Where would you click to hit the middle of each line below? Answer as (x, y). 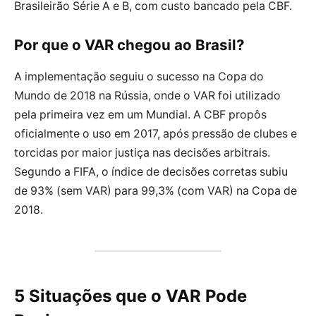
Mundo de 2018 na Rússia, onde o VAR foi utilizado (147, 95)
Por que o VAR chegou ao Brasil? (129, 45)
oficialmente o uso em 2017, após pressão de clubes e (156, 133)
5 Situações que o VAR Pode (130, 296)
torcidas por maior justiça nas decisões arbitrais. (142, 152)
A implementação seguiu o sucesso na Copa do (139, 76)
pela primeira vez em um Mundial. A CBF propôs (140, 114)
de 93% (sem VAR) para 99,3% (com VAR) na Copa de (156, 190)
